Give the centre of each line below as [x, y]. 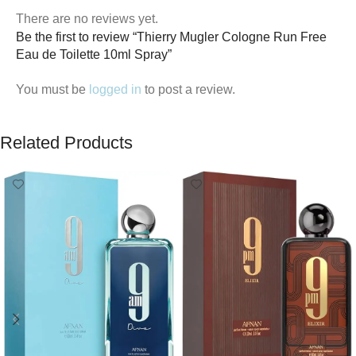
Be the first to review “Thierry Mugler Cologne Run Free [171, 37]
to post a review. [188, 89]
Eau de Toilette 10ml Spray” [94, 54]
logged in [115, 89]
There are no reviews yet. [87, 18]
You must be [52, 89]
